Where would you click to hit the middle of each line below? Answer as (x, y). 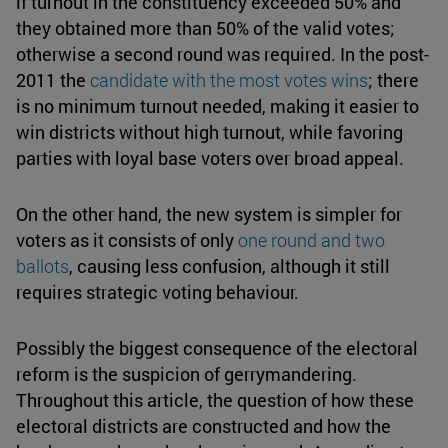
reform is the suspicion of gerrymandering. (186, 374)
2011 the (53, 80)
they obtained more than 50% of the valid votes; (205, 28)
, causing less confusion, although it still (229, 266)
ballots (42, 266)
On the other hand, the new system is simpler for (209, 214)
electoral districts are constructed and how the (203, 426)
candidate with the (164, 80)
